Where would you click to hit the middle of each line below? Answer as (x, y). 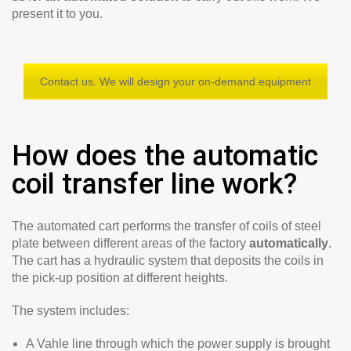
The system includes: (71, 311)
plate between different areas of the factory (130, 243)
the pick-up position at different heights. (120, 278)
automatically (289, 243)
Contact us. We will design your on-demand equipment (175, 81)
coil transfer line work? (154, 184)
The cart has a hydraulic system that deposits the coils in (168, 261)
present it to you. (57, 14)
